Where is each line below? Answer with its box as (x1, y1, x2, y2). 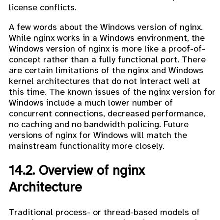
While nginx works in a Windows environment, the (9, 32, 205, 43)
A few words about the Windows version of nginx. (9, 21, 203, 32)
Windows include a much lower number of (9, 97, 173, 108)
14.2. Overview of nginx (9, 162, 144, 179)
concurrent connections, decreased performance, (9, 108, 205, 119)
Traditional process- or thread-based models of (9, 206, 200, 218)
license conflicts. (9, 1, 77, 13)
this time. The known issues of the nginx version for (9, 86, 216, 97)
